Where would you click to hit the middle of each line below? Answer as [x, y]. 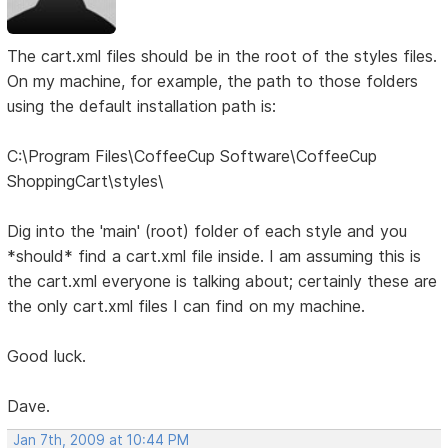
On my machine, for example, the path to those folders [213, 80]
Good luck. [47, 355]
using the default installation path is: [142, 105]
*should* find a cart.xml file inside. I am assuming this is [214, 255]
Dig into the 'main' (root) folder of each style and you [207, 230]
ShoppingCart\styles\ [86, 180]
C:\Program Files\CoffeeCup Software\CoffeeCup [192, 155]
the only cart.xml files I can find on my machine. [186, 305]
